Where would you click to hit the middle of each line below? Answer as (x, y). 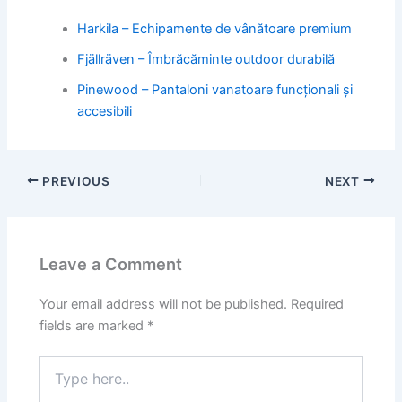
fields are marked (94, 326)
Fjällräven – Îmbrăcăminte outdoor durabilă (206, 59)
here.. (56, 382)
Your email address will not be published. (164, 305)
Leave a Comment (111, 263)
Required (318, 305)
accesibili (105, 111)
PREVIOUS (74, 181)
